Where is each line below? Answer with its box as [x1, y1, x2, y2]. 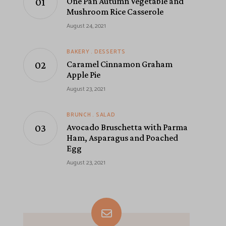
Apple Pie [67, 70, 100, 80]
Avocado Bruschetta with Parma [67, 122, 188, 133]
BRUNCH [67, 110, 91, 120]
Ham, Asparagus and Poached [67, 133, 178, 143]
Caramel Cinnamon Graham [67, 59, 173, 70]
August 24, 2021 [67, 21, 106, 31]
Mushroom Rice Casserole [67, 7, 163, 17]
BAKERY [67, 47, 90, 57]
